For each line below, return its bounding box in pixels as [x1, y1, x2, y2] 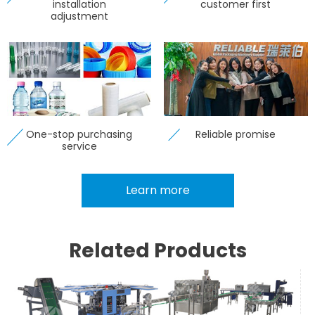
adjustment [50, 9, 108, 24]
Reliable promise [195, 127, 276, 141]
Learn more [125, 181, 190, 198]
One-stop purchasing [26, 127, 133, 141]
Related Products [68, 236, 247, 264]
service [61, 139, 97, 153]
